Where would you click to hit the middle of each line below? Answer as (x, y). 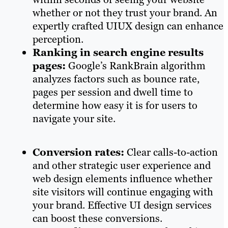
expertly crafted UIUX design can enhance (128, 26)
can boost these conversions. (97, 218)
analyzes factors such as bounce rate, (116, 79)
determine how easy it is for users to (115, 105)
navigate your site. (74, 118)
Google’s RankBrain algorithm (136, 65)
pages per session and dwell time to (113, 92)
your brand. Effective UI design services (122, 205)
